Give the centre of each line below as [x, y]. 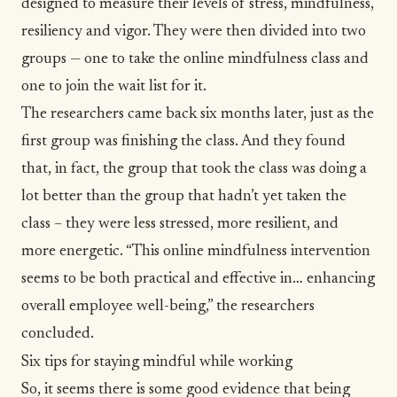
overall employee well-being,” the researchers [168, 307]
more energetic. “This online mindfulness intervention [196, 252]
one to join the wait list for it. [114, 87]
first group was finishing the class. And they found [183, 142]
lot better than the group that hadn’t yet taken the [184, 197]
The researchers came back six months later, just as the [198, 114]
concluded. [59, 334]
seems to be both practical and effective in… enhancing [198, 279]
